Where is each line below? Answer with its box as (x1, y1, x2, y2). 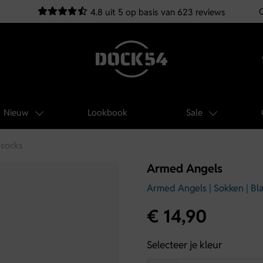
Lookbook (87, 107, 127, 118)
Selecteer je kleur (147, 238, 222, 251)
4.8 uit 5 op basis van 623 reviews (88, 6, 226, 18)
